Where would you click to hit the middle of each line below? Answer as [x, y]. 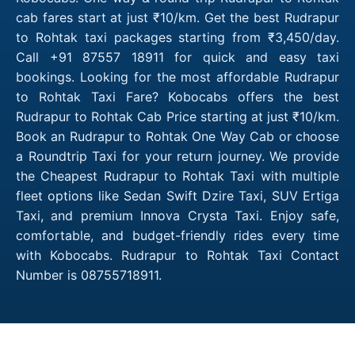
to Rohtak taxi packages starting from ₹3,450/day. [177, 37]
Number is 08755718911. [89, 275]
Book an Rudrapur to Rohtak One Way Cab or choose [177, 136]
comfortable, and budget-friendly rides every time [177, 235]
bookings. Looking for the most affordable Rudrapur [177, 76]
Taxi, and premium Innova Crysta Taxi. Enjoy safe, [177, 215]
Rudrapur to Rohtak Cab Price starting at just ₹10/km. [177, 116]
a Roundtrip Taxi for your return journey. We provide [177, 156]
